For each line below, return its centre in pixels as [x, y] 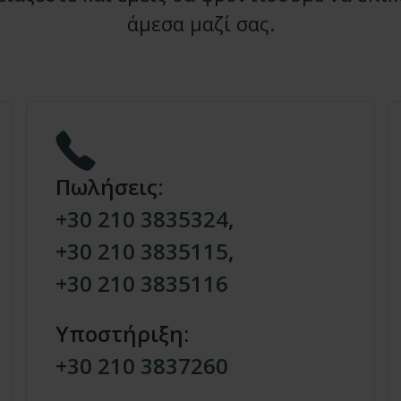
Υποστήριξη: [122, 333]
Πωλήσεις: [109, 187]
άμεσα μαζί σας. [200, 23]
